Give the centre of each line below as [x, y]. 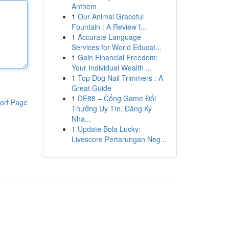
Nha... [81, 119]
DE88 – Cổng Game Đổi [117, 98]
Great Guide [91, 88]
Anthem [84, 6]
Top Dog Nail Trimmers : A [120, 78]
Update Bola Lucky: [109, 129]
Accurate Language [109, 37]
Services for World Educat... [116, 47]
